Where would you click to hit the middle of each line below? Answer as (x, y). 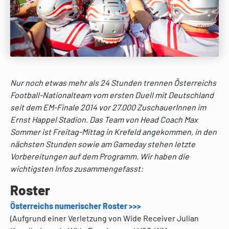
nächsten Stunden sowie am (62, 144)
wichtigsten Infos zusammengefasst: (77, 169)
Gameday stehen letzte (154, 144)
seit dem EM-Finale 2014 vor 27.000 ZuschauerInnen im (108, 107)
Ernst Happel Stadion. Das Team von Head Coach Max (104, 120)
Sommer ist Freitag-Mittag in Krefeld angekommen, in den (113, 132)
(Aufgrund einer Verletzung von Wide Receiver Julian (105, 218)
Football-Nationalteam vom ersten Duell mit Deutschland (112, 95)
